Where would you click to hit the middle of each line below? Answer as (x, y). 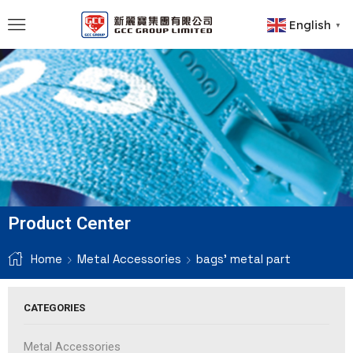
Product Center (69, 223)
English (310, 24)
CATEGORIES (54, 308)
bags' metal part (243, 259)
